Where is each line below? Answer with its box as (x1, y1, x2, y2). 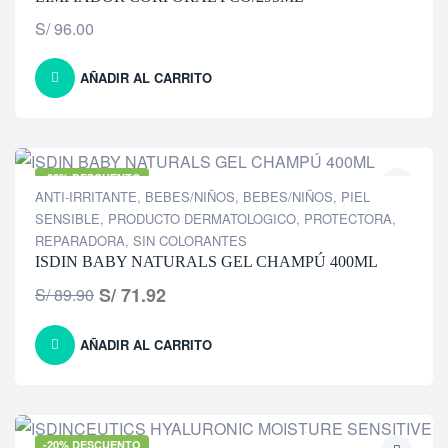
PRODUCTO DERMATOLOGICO (108, 209, 296, 228)
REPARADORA (35, 231, 125, 250)
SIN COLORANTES (133, 231, 247, 250)
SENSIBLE (35, 209, 100, 228)
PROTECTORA (304, 209, 392, 228)
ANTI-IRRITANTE (35, 187, 137, 206)
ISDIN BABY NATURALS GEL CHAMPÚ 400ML (35, 253, 378, 270)
